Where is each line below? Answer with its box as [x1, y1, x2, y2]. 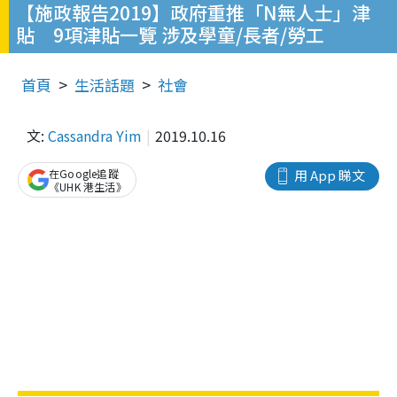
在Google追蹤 [49, 166, 119, 181]
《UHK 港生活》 [49, 179, 127, 194]
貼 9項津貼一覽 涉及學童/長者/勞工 [16, 21, 324, 48]
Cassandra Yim [48, 125, 142, 146]
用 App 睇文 [294, 166, 365, 184]
